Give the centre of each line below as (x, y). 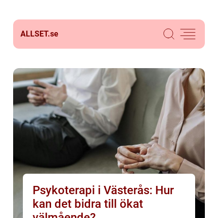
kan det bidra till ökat (88, 204)
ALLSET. (35, 34)
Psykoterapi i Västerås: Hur (103, 190)
